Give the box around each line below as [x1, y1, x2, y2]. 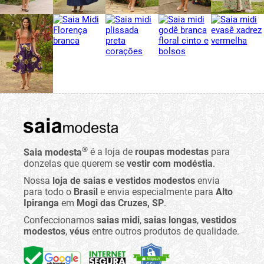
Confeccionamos [24, 214, 97, 226]
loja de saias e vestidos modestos [52, 174, 195, 186]
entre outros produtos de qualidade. [90, 225, 239, 237]
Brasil [74, 186, 98, 197]
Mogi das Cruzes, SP [77, 197, 164, 209]
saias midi [97, 214, 140, 226]
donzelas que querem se [24, 157, 127, 169]
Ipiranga [24, 197, 59, 209]
